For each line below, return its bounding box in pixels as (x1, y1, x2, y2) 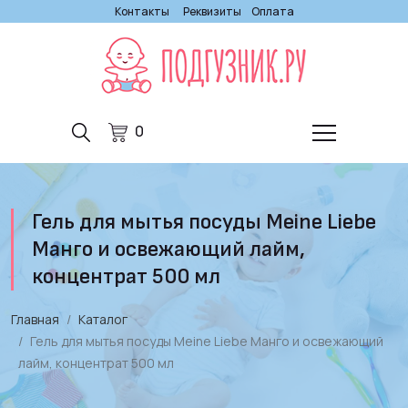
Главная (11, 311, 59, 328)
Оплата (250, 4, 294, 19)
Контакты (114, 4, 169, 19)
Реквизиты (182, 4, 241, 19)
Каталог (78, 311, 127, 328)
